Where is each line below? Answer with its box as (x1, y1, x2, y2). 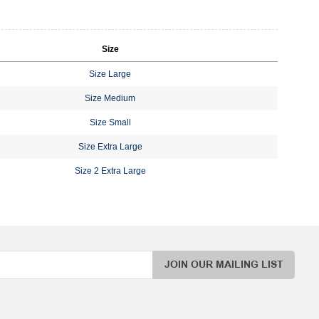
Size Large (89, 68, 132, 79)
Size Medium (85, 93, 136, 103)
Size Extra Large (78, 141, 142, 152)
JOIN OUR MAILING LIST (164, 258, 283, 271)
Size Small (89, 117, 131, 127)
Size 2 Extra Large (74, 165, 146, 176)
